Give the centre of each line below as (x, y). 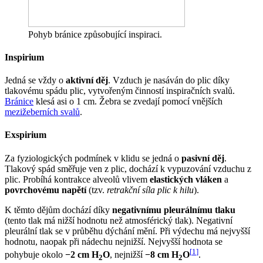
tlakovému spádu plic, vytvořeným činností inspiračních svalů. (120, 91)
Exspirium (26, 135)
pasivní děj (203, 158)
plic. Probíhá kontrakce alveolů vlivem (77, 179)
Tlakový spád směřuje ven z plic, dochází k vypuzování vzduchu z (128, 168)
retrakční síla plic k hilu (150, 190)
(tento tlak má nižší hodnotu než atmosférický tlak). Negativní (119, 220)
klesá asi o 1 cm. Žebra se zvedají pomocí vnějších (128, 102)
